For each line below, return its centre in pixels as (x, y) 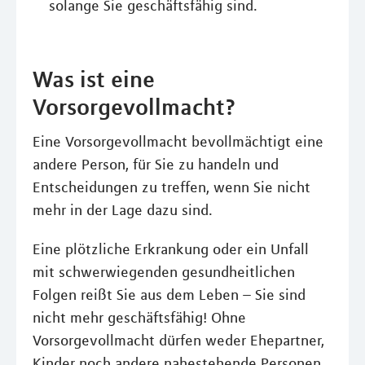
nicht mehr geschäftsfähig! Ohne (139, 318)
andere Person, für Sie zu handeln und (156, 165)
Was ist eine (94, 79)
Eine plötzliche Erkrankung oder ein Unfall (171, 249)
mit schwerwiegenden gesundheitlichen (164, 272)
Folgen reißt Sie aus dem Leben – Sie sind (169, 295)
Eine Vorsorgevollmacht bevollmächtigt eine (178, 142)
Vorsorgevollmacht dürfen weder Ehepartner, (178, 341)
